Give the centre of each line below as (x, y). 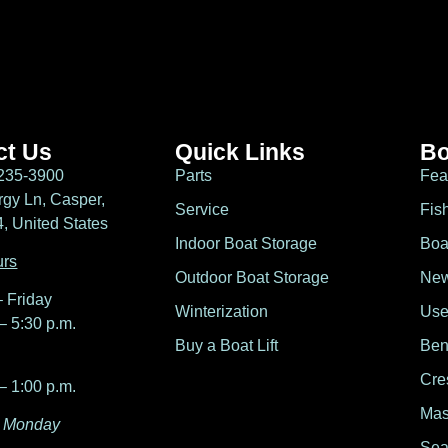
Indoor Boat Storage (245, 243)
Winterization (221, 311)
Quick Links (239, 151)
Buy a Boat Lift (226, 345)
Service (201, 209)
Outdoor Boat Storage (251, 277)
